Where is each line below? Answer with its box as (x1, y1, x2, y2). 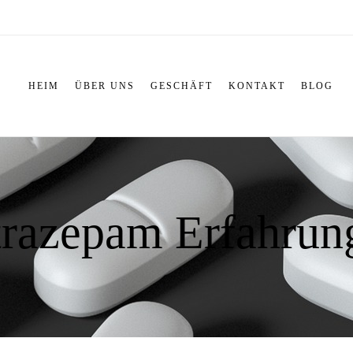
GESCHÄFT (150, 80, 213, 91)
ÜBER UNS (74, 80, 135, 91)
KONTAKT (228, 80, 285, 91)
